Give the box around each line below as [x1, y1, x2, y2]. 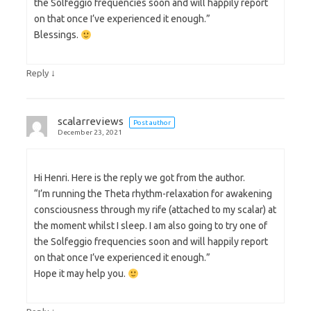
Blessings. [34, 29, 81, 41]
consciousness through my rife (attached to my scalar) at [34, 204, 276, 216]
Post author [133, 119, 171, 127]
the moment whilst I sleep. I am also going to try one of [34, 220, 267, 232]
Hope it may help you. [34, 268, 128, 280]
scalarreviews [58, 115, 124, 128]
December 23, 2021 [58, 128, 122, 137]
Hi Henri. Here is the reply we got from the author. [34, 172, 245, 184]
